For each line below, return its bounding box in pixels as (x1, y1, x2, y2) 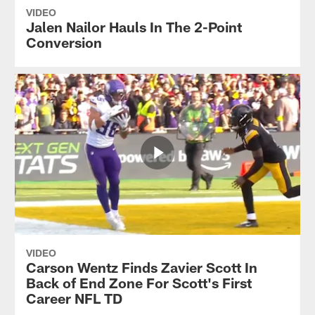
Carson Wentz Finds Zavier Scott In (25, 258, 257, 276)
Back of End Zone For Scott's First (25, 274, 252, 291)
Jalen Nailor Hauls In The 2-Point (25, 18, 242, 35)
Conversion (25, 33, 102, 51)
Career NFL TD (25, 289, 122, 307)
